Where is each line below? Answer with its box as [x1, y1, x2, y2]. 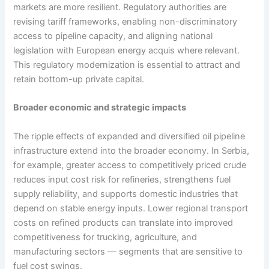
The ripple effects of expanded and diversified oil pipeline [13, 130, 246, 142]
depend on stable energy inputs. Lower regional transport [13, 202, 249, 214]
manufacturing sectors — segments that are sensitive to [13, 246, 243, 257]
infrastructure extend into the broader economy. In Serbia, [13, 145, 250, 156]
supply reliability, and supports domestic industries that [13, 188, 238, 199]
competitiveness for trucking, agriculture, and [13, 231, 198, 243]
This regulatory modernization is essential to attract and [13, 59, 241, 71]
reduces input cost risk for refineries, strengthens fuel [13, 174, 231, 185]
